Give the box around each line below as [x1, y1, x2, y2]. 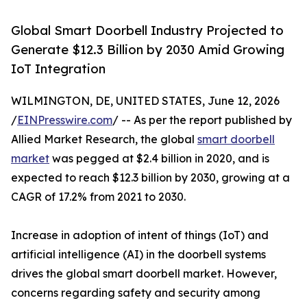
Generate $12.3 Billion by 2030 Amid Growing [11, 42, 284, 58]
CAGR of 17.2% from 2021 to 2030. [11, 190, 186, 204]
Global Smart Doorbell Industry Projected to [11, 23, 284, 38]
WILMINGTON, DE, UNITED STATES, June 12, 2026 [11, 94, 280, 108]
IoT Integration [11, 61, 106, 77]
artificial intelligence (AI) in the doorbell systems [11, 247, 266, 262]
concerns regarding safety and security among [11, 286, 260, 300]
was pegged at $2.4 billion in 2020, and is [49, 151, 269, 166]
